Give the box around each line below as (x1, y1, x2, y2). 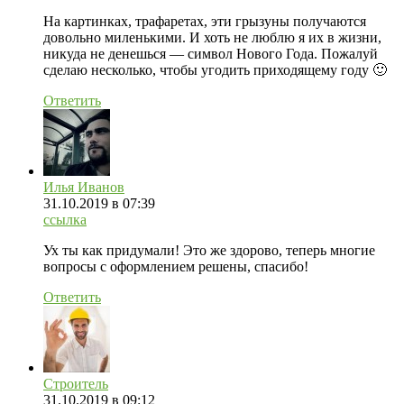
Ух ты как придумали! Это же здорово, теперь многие (43, 242, 375, 258)
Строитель (43, 375, 108, 391)
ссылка (43, 211, 87, 227)
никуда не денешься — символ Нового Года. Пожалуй (43, 45, 378, 61)
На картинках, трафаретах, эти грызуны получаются (43, 13, 366, 29)
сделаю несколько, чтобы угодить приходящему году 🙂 (43, 61, 387, 78)
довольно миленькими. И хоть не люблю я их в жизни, (43, 29, 381, 45)
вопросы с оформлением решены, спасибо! (43, 258, 308, 274)
